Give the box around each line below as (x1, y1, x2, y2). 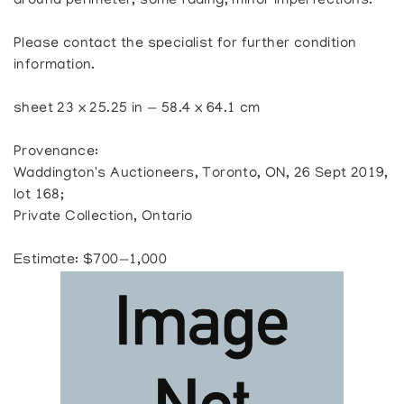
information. (14, 57, 96, 74)
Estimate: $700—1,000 (14, 252, 168, 269)
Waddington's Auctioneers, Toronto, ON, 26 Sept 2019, (14, 165, 389, 182)
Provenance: (14, 143, 99, 161)
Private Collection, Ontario (14, 208, 193, 225)
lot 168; (14, 187, 65, 204)
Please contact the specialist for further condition (14, 35, 357, 52)
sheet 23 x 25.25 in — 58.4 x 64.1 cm (14, 100, 261, 117)
